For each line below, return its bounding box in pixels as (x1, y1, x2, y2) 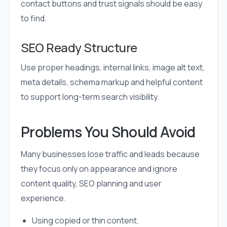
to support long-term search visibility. (20, 91, 159, 103)
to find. (20, 13, 47, 24)
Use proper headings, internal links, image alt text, (20, 62, 205, 73)
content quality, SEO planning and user (20, 178, 162, 190)
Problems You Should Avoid (20, 122, 196, 142)
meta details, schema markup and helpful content (20, 77, 203, 88)
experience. (20, 193, 66, 204)
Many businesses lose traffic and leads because (20, 148, 200, 160)
